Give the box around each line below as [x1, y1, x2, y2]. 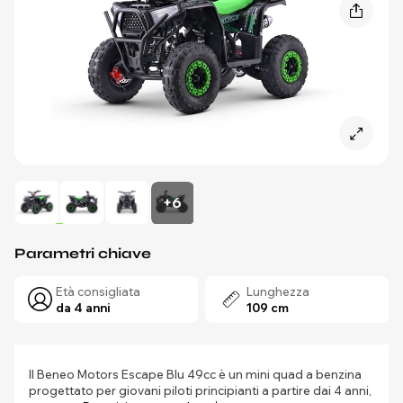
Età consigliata [56, 284, 140, 299]
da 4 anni [56, 300, 111, 315]
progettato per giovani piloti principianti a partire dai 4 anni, [29, 383, 372, 398]
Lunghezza [246, 284, 309, 299]
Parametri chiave [14, 245, 151, 262]
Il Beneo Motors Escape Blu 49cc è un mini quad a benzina [29, 367, 362, 381]
